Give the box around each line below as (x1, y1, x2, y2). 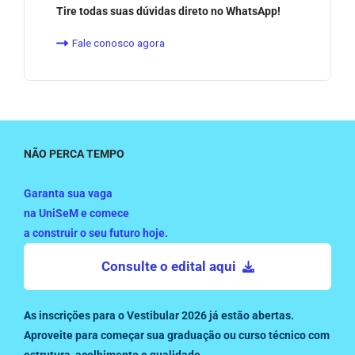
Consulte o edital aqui (101, 258, 236, 274)
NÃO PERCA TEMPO (24, 147, 124, 161)
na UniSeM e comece (24, 206, 129, 219)
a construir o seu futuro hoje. (24, 226, 168, 239)
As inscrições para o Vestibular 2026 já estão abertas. (24, 308, 294, 322)
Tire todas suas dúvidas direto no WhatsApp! (56, 4, 281, 17)
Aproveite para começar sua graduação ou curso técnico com (24, 328, 330, 342)
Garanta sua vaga (24, 186, 113, 200)
